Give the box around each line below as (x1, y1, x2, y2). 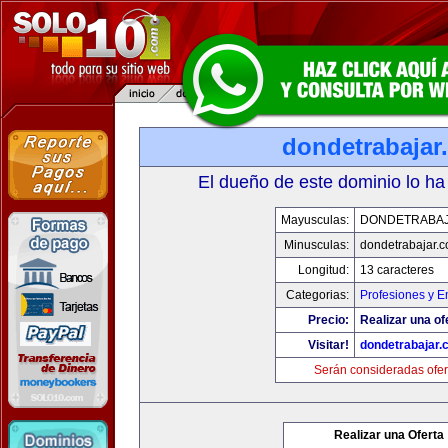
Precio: (307, 313, 349, 327)
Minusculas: (283, 238, 349, 252)
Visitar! (307, 338, 349, 352)
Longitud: (297, 263, 349, 277)
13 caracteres (359, 263, 434, 277)
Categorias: (285, 288, 349, 302)
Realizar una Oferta (334, 428, 444, 442)
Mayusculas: (280, 213, 349, 227)
